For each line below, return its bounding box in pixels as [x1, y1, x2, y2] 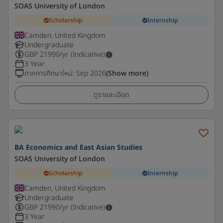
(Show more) [106, 68, 148, 79]
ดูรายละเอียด [94, 90, 129, 100]
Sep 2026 [76, 68, 106, 79]
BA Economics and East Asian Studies [14, 142, 142, 153]
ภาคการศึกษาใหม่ [24, 68, 73, 79]
